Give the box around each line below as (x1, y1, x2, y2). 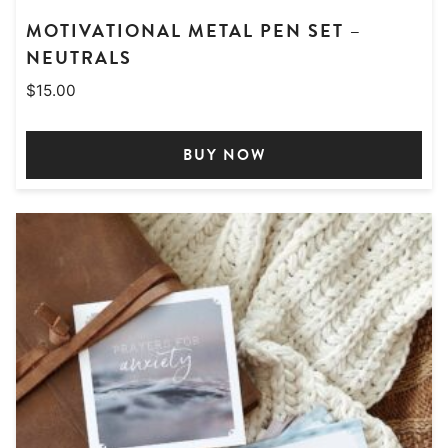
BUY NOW (182, 144, 266, 167)
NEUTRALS (26, 44, 132, 72)
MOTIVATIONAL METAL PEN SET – (26, 17, 362, 45)
